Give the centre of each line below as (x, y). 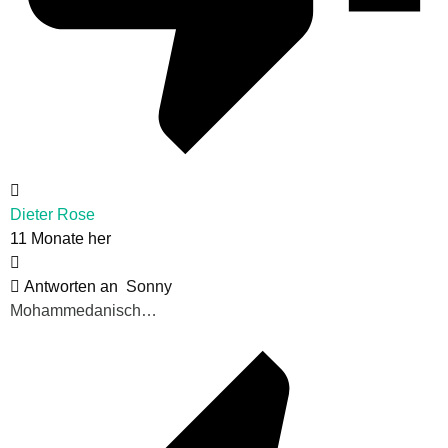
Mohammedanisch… (83, 311)
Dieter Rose (52, 215)
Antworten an (73, 287)
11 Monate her (60, 239)
